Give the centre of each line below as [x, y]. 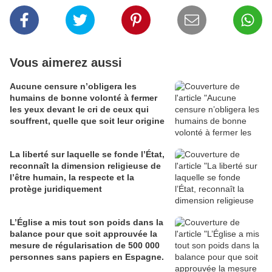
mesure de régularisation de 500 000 [85, 246]
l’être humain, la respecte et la [72, 178]
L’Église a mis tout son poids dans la [87, 223]
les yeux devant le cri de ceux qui [79, 110]
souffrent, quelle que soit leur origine [87, 121]
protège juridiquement [56, 189]
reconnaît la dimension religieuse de [85, 166]
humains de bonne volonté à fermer [83, 98]
